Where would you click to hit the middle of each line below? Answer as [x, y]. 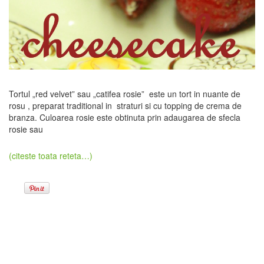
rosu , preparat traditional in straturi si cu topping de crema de [125, 106]
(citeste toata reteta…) [51, 156]
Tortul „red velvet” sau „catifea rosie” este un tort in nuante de [125, 94]
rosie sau [26, 129]
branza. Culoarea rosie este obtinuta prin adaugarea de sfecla [125, 118]
